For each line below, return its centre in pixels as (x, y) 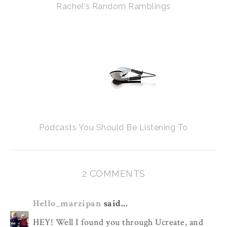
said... (115, 203)
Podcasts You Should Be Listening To (113, 127)
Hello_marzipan (67, 203)
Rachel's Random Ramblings (113, 6)
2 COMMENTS (113, 174)
